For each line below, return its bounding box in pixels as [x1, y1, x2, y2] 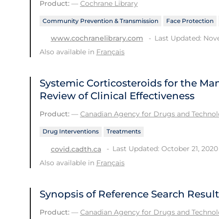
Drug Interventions [42, 128, 99, 135]
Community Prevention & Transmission [42, 17, 158, 24]
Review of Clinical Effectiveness [39, 90, 195, 102]
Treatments [106, 128, 141, 135]
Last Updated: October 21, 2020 [112, 144, 218, 153]
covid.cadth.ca [50, 145, 101, 154]
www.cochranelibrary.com [50, 34, 143, 43]
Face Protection [166, 17, 214, 24]
